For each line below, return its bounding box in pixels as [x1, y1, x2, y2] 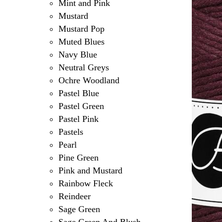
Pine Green [58, 153, 99, 163]
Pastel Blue [58, 88, 99, 99]
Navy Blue [58, 50, 97, 60]
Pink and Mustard [58, 166, 122, 176]
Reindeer [58, 191, 91, 202]
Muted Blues [58, 37, 105, 47]
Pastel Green [58, 101, 104, 111]
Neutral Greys [58, 62, 109, 73]
